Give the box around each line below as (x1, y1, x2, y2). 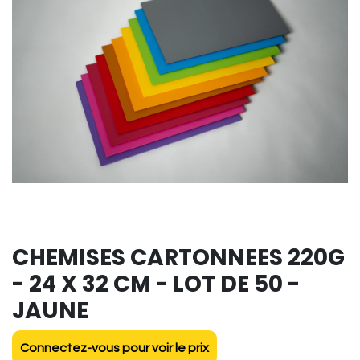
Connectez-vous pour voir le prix (20, 342, 209, 355)
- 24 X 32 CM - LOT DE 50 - (12, 268, 300, 301)
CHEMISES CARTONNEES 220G (12, 242, 345, 274)
